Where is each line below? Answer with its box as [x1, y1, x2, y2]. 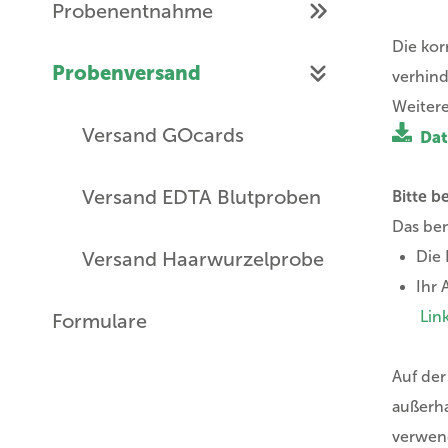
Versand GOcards [82, 124, 244, 146]
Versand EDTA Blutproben [82, 186, 321, 208]
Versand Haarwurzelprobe [82, 248, 324, 270]
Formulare [52, 310, 147, 332]
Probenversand [52, 62, 201, 84]
